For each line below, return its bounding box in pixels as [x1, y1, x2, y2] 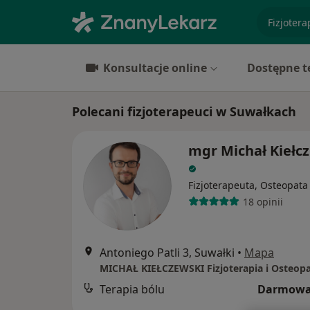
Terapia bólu [100, 282, 165, 297]
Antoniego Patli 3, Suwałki [100, 245, 235, 260]
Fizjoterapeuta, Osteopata [188, 179, 308, 192]
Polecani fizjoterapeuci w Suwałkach [72, 103, 296, 120]
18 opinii [242, 194, 283, 208]
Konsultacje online [103, 60, 207, 75]
